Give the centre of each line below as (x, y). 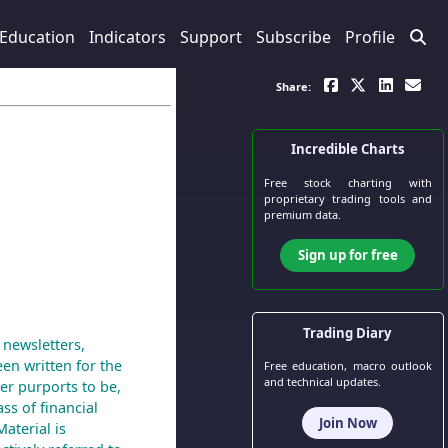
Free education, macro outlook (348, 366)
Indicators (127, 37)
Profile (369, 37)
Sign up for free (347, 255)
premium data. (302, 214)
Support (210, 37)
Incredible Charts (347, 149)
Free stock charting (336, 182)
